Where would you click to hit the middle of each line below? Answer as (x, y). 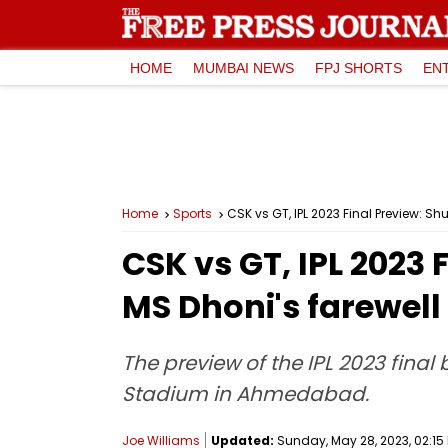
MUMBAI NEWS (243, 67)
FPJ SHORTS (358, 67)
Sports (192, 213)
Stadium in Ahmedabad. (245, 394)
